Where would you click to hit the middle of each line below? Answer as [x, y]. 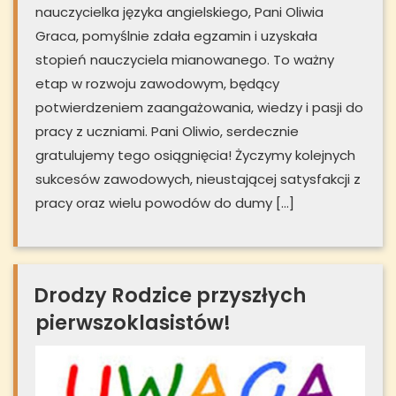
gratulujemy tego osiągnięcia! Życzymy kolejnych [195, 156]
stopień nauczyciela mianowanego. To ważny [185, 60]
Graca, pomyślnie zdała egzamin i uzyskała [176, 36]
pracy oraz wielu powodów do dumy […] [165, 203]
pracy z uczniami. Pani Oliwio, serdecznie [167, 132]
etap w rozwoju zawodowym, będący [157, 84]
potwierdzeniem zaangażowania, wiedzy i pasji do [199, 108]
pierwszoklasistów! [133, 323]
